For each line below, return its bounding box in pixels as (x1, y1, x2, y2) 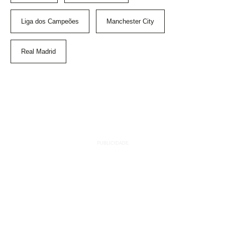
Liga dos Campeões (21, 18, 79, 26)
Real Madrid (21, 48, 56, 56)
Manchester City (106, 18, 154, 26)
